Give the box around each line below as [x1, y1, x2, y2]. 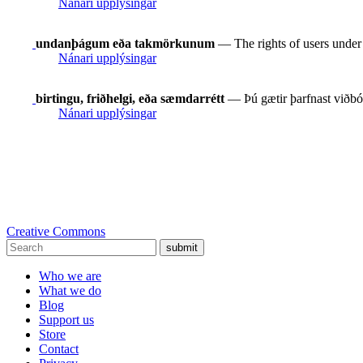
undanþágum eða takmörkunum [36, 36, 215, 50]
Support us [39, 312, 94, 327]
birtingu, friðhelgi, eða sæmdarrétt [36, 91, 224, 105]
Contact [39, 341, 79, 356]
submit [166, 241, 198, 254]
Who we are [39, 268, 101, 283]
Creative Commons [6, 224, 105, 238]
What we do [39, 283, 101, 297]
